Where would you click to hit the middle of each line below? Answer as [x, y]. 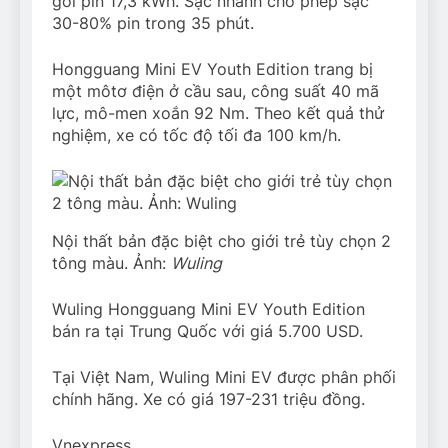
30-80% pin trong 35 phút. [153, 23]
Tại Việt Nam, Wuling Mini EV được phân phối [224, 377]
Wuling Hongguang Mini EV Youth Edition [208, 309]
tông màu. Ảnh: [111, 263]
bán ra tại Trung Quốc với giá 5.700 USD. [207, 331]
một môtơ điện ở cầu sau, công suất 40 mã [215, 91]
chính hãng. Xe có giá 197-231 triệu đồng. [208, 399]
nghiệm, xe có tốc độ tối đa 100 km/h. [196, 135]
